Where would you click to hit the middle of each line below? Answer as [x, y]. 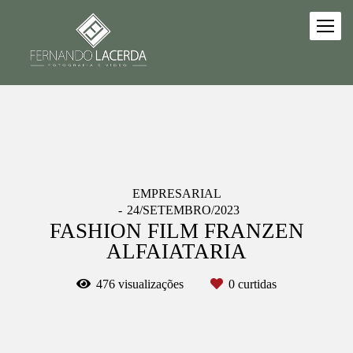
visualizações [151, 284]
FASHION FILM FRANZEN [176, 231]
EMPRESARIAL [176, 193]
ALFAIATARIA [176, 251]
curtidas [256, 284]
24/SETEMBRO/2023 [183, 210]
